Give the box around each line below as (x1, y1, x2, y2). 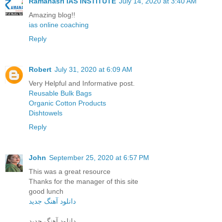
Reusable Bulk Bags (29, 89, 92, 98)
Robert (29, 65, 52, 74)
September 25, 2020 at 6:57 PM (49, 154, 149, 162)
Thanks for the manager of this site (29, 177, 138, 186)
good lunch (29, 187, 63, 196)
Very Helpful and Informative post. (29, 79, 135, 88)
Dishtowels (29, 109, 62, 117)
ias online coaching (29, 21, 89, 29)
